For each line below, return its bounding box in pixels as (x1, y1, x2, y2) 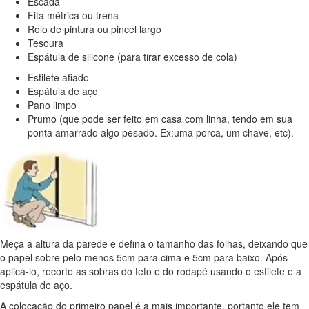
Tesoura (28, 36, 63, 50)
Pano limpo (28, 98, 77, 112)
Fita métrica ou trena (28, 8, 119, 23)
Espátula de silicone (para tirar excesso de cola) (28, 50, 237, 64)
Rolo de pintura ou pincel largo (28, 22, 161, 37)
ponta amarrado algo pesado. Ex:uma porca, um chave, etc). (28, 126, 294, 140)
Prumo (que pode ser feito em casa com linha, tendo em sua (28, 112, 292, 126)
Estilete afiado (28, 70, 89, 85)
